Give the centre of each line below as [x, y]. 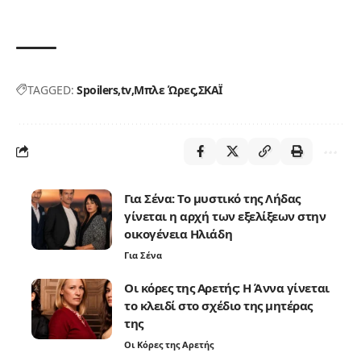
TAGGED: [51, 89]
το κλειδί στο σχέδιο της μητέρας [218, 305]
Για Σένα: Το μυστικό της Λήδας [212, 198]
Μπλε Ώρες [165, 89]
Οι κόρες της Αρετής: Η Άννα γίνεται [227, 287]
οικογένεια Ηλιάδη [178, 233]
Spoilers [98, 89]
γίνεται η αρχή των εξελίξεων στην [225, 216]
